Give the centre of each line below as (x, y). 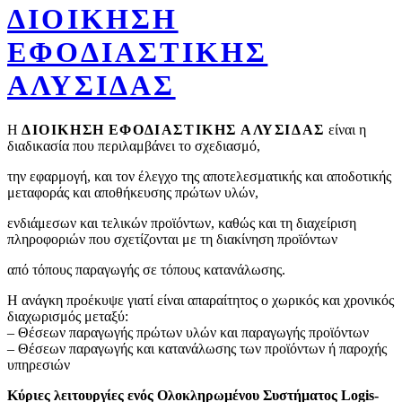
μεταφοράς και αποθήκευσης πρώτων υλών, (133, 192)
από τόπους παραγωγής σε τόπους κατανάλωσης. (146, 269)
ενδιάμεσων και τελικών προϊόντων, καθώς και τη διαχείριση (182, 223)
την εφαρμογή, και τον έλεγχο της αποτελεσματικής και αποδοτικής (199, 176)
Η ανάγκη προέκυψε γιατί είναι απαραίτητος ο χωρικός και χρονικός (201, 300)
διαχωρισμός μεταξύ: (68, 316)
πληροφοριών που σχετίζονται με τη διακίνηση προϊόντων (172, 239)
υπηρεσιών (39, 364)
